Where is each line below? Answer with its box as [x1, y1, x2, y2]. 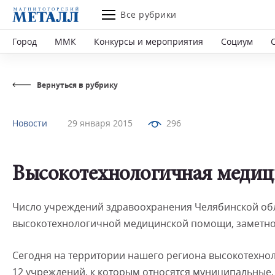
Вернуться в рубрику [37, 80, 118, 90]
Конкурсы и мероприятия [94, 35, 203, 47]
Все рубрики [120, 9, 177, 20]
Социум [221, 35, 253, 47]
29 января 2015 [68, 117, 133, 129]
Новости [12, 117, 47, 129]
